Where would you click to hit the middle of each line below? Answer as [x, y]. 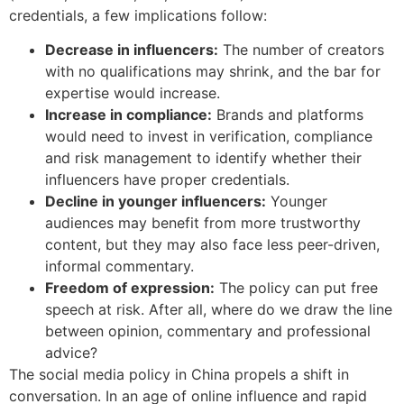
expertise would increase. [133, 93]
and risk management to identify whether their [203, 158]
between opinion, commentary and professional [208, 331]
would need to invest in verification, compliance [209, 137]
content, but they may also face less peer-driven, [212, 245]
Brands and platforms [288, 115]
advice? [71, 353]
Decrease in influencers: [132, 50]
